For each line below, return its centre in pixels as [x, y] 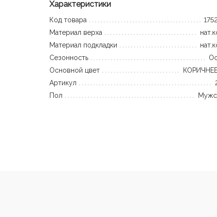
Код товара [68, 20]
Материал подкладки [83, 45]
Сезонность [69, 58]
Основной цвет [75, 70]
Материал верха [76, 32]
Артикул [63, 83]
